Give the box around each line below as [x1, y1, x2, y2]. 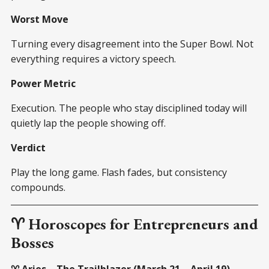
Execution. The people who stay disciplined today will [11, 101, 247, 115]
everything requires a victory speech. [11, 52, 176, 65]
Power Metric [11, 76, 76, 90]
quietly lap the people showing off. [11, 116, 166, 130]
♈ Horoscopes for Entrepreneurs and [11, 213, 258, 234]
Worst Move [11, 12, 68, 26]
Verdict [11, 141, 46, 154]
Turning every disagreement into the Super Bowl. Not [11, 37, 253, 50]
